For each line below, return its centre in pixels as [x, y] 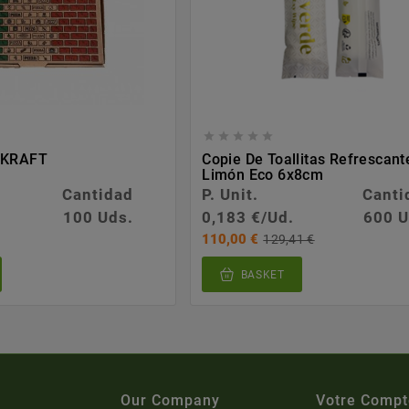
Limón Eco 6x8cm [263, 175]
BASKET [262, 275]
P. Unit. [231, 195]
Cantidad [98, 195]
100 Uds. [98, 218]
